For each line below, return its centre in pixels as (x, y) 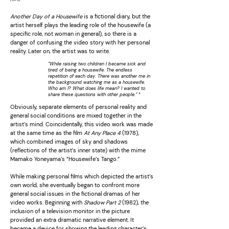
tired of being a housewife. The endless (90, 70)
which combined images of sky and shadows (69, 142)
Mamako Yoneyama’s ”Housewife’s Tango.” (65, 159)
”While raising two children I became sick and (97, 64)
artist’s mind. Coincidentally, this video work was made (82, 124)
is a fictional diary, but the (116, 16)
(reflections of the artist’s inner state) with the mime (78, 150)
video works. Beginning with (47, 202)
